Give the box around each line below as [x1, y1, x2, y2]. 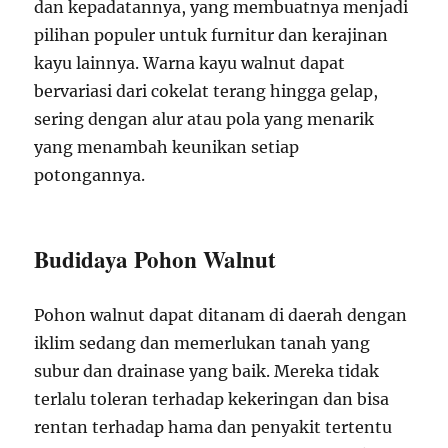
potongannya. [34, 165, 146, 185]
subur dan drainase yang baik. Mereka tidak [34, 361, 380, 381]
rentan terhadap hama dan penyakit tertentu [34, 417, 393, 437]
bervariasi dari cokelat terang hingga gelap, [34, 81, 379, 101]
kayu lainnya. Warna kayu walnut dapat [34, 53, 346, 73]
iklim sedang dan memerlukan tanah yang [34, 333, 371, 353]
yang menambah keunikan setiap [34, 137, 300, 157]
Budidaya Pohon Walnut [34, 242, 277, 276]
